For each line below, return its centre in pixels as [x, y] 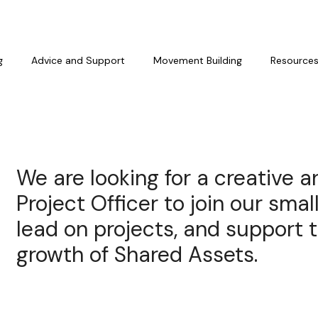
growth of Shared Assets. [137, 254]
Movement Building [198, 60]
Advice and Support [78, 60]
